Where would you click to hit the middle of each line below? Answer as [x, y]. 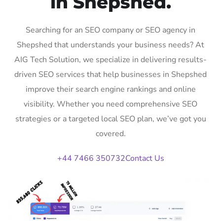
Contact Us [145, 158]
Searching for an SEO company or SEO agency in [110, 30]
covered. [110, 133]
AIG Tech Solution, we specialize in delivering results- [110, 59]
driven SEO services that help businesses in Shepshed [110, 74]
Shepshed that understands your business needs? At [110, 45]
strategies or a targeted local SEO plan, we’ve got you [110, 119]
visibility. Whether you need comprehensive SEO [110, 104]
